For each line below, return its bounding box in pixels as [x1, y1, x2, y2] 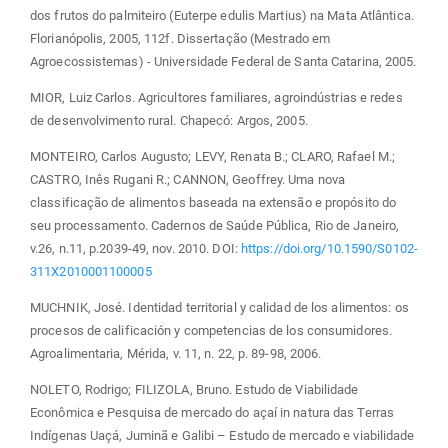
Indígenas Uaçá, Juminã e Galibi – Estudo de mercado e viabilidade [30, 427, 415, 443]
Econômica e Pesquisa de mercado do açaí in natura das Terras [30, 404, 395, 420]
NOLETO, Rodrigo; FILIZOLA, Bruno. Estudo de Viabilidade [30, 381, 359, 397]
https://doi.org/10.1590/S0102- [240, 240, 418, 256]
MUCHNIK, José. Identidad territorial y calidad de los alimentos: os [30, 299, 409, 315]
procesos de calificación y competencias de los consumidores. [30, 322, 393, 338]
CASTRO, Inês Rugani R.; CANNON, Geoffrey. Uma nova [30, 171, 346, 187]
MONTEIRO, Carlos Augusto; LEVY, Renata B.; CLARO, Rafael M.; [30, 148, 396, 164]
